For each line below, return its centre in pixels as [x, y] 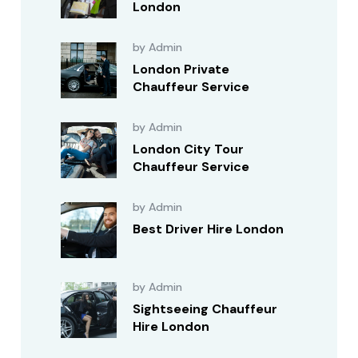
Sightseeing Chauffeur [205, 309]
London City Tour [189, 149]
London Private [181, 69]
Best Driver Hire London [209, 229]
